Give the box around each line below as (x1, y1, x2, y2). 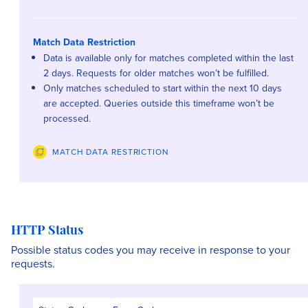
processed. (43, 111, 91, 125)
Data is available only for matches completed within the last (43, 51, 294, 65)
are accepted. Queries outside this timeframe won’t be (43, 96, 274, 110)
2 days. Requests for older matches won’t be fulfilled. (43, 66, 269, 80)
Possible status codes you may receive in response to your (11, 242, 290, 257)
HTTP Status (11, 225, 83, 238)
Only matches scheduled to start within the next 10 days (43, 81, 282, 95)
